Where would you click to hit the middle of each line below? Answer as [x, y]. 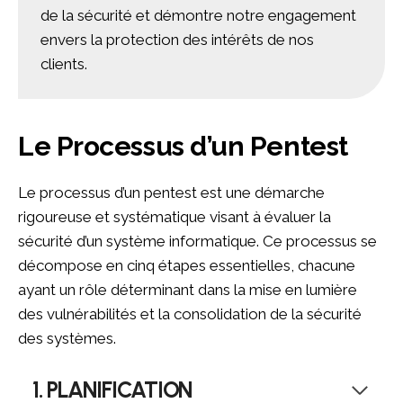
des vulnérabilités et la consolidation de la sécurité [190, 314]
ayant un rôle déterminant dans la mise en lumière [188, 290]
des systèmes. [67, 339]
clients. [64, 64]
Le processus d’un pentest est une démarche [171, 193]
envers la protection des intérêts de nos [177, 40]
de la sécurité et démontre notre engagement [198, 16]
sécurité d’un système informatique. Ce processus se [197, 242]
